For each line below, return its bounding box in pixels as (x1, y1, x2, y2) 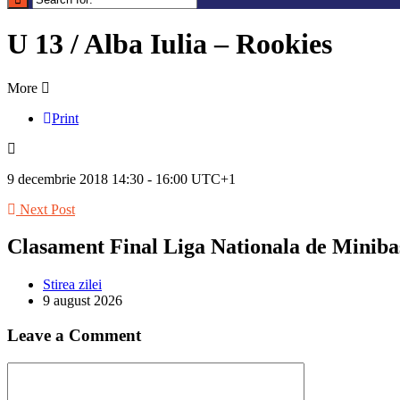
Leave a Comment (7, 326, 141, 346)
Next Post (16, 201, 75, 217)
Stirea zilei (43, 277, 102, 293)
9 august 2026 (43, 293, 122, 309)
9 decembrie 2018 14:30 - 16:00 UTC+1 (7, 171, 236, 187)
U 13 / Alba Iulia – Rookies (7, 28, 332, 61)
